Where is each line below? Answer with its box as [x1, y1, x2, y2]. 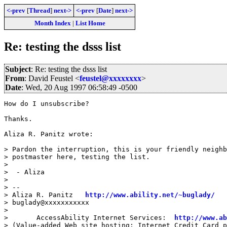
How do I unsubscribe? [4, 99, 89, 107]
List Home [75, 19, 105, 27]
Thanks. [4, 115, 32, 123]
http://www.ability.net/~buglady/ [85, 191, 215, 199]
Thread [29, 7, 50, 14]
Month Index [34, 19, 71, 27]
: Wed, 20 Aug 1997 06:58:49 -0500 [21, 83, 137, 92]
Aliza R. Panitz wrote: [4, 130, 93, 138]
